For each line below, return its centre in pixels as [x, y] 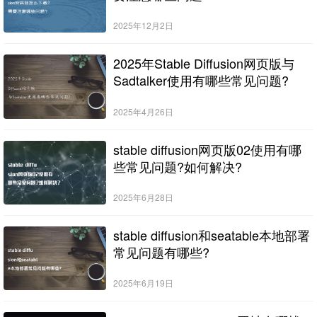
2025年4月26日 [143, 111]
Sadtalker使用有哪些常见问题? [201, 80]
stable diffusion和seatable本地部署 [211, 235]
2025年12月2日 [143, 25]
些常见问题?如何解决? [177, 166]
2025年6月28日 [143, 197]
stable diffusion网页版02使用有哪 [207, 149]
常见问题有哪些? [161, 252]
